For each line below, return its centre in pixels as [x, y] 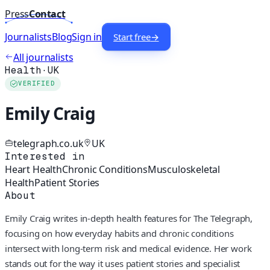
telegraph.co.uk [49, 143]
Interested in [45, 156]
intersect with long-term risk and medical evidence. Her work [128, 248]
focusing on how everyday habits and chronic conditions [119, 233]
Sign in [87, 37]
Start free [132, 37]
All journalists [43, 58]
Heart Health [33, 169]
